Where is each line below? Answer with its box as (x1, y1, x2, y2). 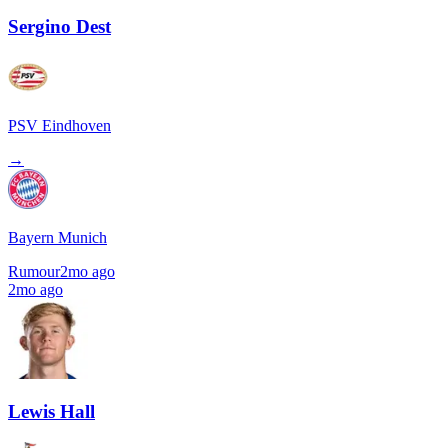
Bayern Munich (8, 228, 107, 246)
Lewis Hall (8, 401, 95, 423)
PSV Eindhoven (8, 116, 111, 134)
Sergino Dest (8, 15, 111, 37)
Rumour (8, 262, 60, 280)
